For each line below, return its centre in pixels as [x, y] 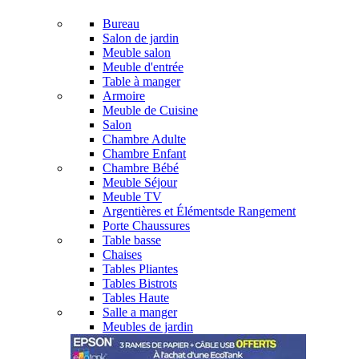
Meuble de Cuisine [150, 111]
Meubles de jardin [148, 327]
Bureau [121, 24]
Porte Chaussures [146, 226]
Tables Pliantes [140, 269]
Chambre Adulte [144, 139]
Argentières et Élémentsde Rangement [199, 212]
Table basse [132, 240]
